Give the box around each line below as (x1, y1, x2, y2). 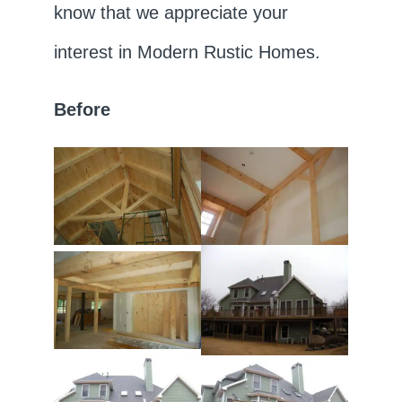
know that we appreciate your (53, 2, 288, 22)
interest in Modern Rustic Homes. (53, 41, 320, 62)
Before (53, 99, 110, 119)
